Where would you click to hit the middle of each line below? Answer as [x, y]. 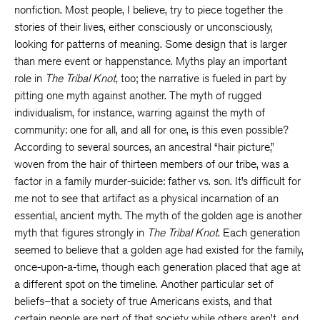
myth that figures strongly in [81, 232]
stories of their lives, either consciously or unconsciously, [144, 27]
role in [30, 78]
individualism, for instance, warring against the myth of [140, 112]
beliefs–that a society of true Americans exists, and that [143, 301]
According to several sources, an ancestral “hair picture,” [144, 147]
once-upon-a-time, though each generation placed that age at [157, 267]
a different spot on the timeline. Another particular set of [144, 284]
